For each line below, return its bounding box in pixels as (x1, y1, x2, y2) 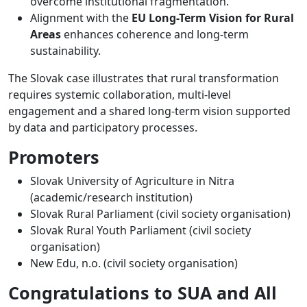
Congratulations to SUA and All (8, 280, 277, 304)
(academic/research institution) (30, 189, 193, 205)
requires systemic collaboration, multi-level (8, 86, 231, 102)
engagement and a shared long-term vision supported (8, 103, 291, 119)
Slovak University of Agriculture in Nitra (30, 173, 234, 188)
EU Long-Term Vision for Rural (132, 10, 294, 25)
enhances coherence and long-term (61, 26, 249, 42)
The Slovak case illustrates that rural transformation (8, 70, 279, 86)
